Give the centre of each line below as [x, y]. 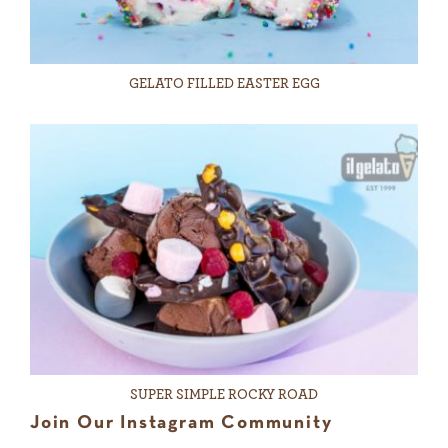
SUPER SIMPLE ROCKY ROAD [224, 395]
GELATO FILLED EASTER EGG [224, 83]
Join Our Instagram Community [181, 424]
